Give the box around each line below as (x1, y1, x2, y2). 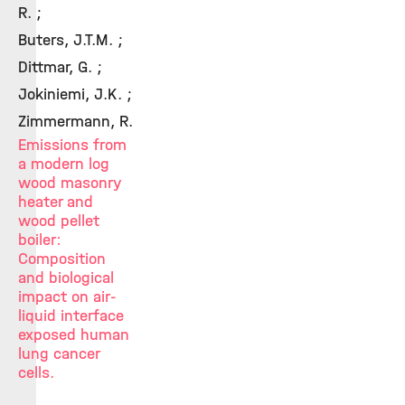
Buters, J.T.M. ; (18, 31, 123, 50)
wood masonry (18, 174, 122, 193)
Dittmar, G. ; (18, 58, 102, 77)
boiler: (18, 231, 61, 250)
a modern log (18, 155, 109, 174)
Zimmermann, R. (18, 112, 133, 131)
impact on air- (18, 287, 117, 306)
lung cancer (18, 344, 99, 363)
